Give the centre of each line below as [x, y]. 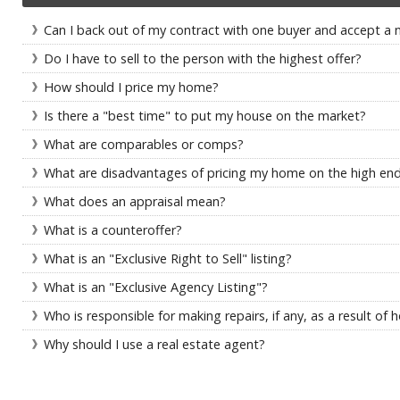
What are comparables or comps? [144, 144]
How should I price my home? [131, 87]
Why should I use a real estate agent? [154, 344]
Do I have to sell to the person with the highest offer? [203, 58]
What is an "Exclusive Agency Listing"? [156, 287]
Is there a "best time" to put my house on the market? [205, 116]
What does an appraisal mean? [135, 201]
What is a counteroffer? [113, 230]
